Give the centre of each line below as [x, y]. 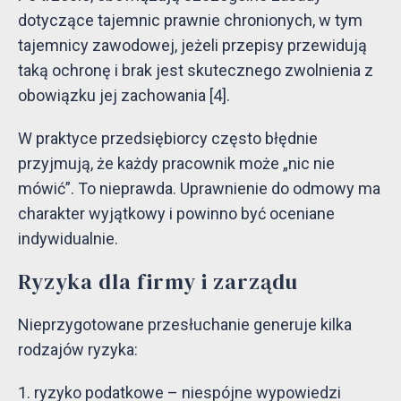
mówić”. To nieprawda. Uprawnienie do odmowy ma [199, 188]
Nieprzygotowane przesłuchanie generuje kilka [185, 324]
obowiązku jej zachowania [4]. [124, 95]
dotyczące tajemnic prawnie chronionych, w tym [190, 20]
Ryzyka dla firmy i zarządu [158, 281]
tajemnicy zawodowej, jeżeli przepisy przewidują [192, 45]
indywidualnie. [68, 238]
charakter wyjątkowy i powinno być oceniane [176, 213]
